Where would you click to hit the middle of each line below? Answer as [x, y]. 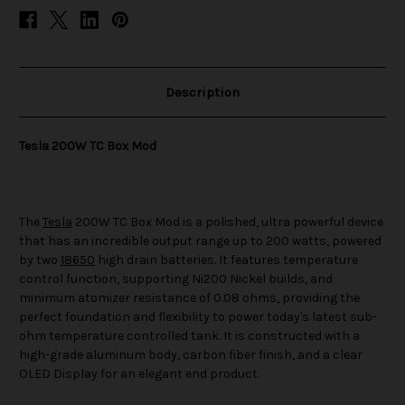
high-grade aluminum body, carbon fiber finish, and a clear [191, 355]
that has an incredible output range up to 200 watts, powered [200, 241]
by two [40, 260]
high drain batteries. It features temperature [226, 260]
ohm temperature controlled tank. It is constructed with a [189, 336]
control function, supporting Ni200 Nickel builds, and [176, 279]
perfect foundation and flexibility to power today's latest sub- [198, 317]
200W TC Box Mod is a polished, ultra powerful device [228, 222]
